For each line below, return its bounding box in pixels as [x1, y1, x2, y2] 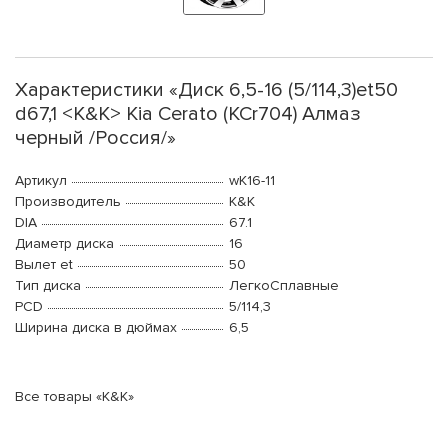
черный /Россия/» [15, 126, 176, 151]
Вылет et [15, 256, 73, 274]
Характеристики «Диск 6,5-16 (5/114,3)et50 [15, 78, 398, 103]
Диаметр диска [15, 235, 114, 253]
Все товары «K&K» [15, 388, 134, 406]
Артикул [15, 172, 67, 190]
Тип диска [15, 277, 81, 295]
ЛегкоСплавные [229, 277, 339, 295]
